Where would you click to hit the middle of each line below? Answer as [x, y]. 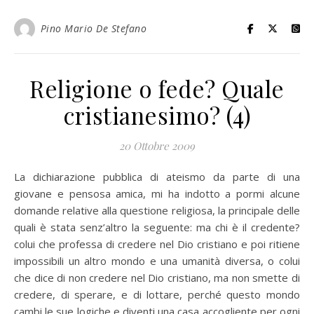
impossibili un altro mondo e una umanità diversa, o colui [157, 261]
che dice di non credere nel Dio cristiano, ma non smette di [157, 278]
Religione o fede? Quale [157, 88]
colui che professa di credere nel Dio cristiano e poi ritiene [157, 244]
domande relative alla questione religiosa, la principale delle [157, 210]
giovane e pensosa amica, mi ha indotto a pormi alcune [157, 193]
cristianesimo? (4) [157, 115]
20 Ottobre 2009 [157, 146]
